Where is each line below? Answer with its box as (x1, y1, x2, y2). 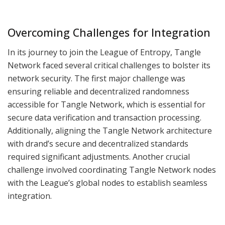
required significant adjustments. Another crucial (8, 151, 190, 163)
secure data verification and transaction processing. (8, 112, 201, 124)
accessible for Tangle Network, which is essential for (8, 99, 205, 110)
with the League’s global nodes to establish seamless (8, 177, 207, 189)
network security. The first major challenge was (8, 73, 185, 84)
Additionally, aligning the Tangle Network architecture (8, 125, 212, 137)
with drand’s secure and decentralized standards (8, 138, 188, 150)
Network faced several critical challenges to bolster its (8, 60, 210, 71)
